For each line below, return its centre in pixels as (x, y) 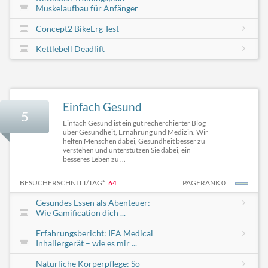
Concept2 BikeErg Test (77, 28)
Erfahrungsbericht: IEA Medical (94, 233)
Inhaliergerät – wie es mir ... (86, 243)
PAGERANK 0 (204, 182)
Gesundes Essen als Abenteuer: (93, 202)
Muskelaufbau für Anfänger (87, 8)
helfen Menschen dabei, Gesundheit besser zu (134, 141)
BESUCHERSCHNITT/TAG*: (64, 182)
